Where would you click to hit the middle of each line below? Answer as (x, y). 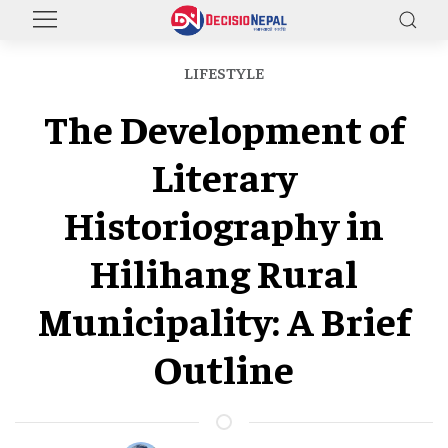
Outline (224, 367)
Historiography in (224, 223)
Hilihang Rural (224, 271)
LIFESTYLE (224, 72)
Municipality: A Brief (224, 319)
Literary (224, 175)
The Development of (224, 127)
